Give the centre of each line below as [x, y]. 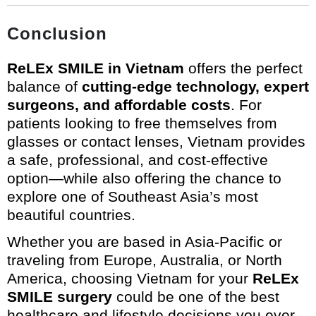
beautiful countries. [71, 214]
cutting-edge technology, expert [195, 86]
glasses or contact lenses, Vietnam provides [156, 141]
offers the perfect [243, 68]
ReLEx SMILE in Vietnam [96, 68]
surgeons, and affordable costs [119, 104]
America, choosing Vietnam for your [130, 278]
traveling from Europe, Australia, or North [145, 260]
